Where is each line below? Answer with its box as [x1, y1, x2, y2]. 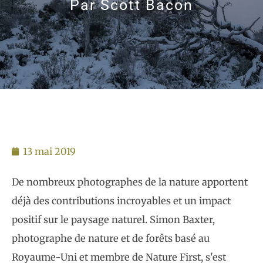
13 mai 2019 [23, 146, 76, 157]
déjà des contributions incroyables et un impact [12, 195, 231, 207]
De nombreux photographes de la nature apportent [12, 176, 248, 188]
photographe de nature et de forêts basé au [12, 232, 210, 244]
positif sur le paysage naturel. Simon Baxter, [12, 214, 215, 225]
